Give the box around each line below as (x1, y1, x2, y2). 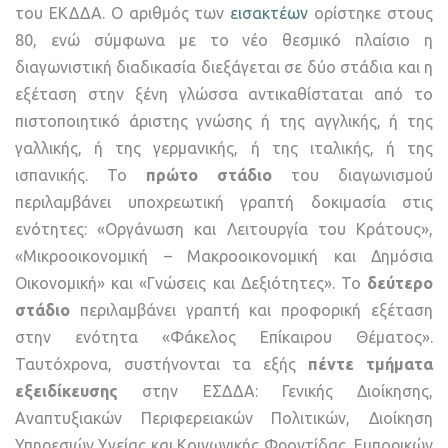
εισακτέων (230, 4, 309, 23)
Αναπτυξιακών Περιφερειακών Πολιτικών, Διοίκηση (15, 409, 433, 428)
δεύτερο (367, 274, 433, 293)
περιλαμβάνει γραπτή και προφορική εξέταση (70, 301, 433, 320)
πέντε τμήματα (308, 355, 433, 374)
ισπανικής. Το (15, 166, 146, 185)
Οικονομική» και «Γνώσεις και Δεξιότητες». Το (15, 274, 367, 293)
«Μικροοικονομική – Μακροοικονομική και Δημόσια (15, 247, 433, 266)
